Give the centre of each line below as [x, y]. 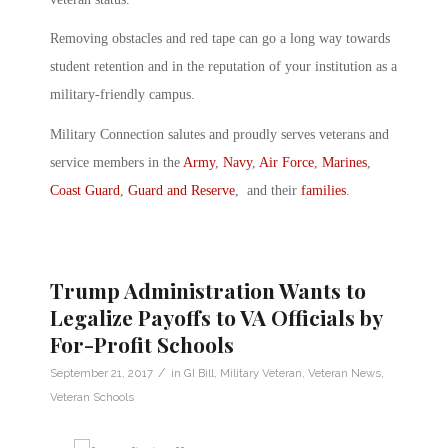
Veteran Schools [92, 397]
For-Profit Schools [142, 344]
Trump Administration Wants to [208, 290]
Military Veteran [261, 373]
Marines [344, 163]
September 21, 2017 [101, 373]
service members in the [116, 163]
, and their [268, 191]
